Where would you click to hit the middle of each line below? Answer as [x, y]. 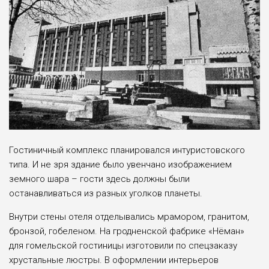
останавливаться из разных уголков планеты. [106, 194]
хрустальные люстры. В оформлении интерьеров [114, 260]
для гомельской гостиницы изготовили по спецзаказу [123, 246]
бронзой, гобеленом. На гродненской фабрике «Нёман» [127, 231]
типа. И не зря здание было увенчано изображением [120, 165]
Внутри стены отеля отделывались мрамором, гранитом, [129, 217]
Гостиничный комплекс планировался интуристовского [127, 150]
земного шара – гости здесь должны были [99, 179]
